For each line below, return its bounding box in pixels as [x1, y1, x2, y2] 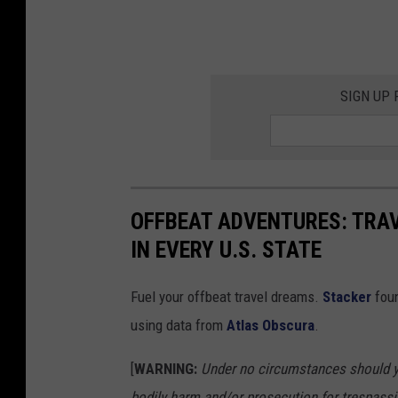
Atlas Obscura [227, 315, 314, 334]
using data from [131, 315, 227, 334]
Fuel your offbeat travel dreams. [131, 287, 322, 306]
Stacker [322, 287, 371, 306]
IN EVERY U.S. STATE [131, 235, 322, 263]
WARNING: [134, 359, 201, 378]
